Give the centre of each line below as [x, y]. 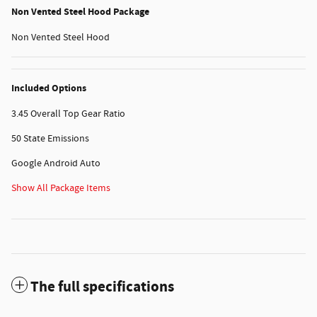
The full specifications [102, 288]
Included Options [49, 88]
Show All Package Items [61, 189]
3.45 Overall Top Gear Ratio [68, 114]
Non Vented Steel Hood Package [80, 12]
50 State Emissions [50, 139]
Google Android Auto [56, 164]
